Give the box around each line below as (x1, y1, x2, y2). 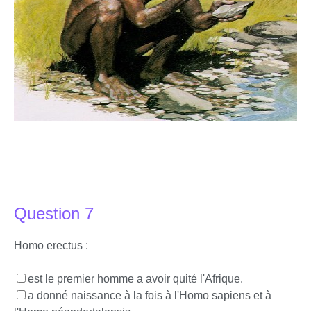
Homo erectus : (14, 239, 88, 251)
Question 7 (14, 204, 94, 223)
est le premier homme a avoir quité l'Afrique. (28, 273, 243, 285)
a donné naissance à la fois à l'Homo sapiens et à (28, 289, 271, 301)
